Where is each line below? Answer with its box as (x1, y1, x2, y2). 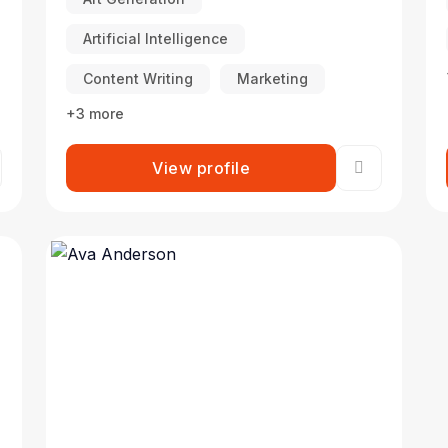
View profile (152, 158, 250, 178)
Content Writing (83, 70, 193, 87)
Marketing (237, 70, 308, 87)
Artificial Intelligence (83, 30, 228, 47)
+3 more (66, 105, 124, 122)
